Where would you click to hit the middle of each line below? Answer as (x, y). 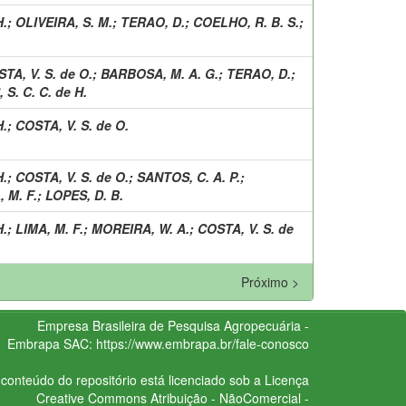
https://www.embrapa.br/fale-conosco (202, 343)
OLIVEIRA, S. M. (64, 21)
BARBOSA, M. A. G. (159, 73)
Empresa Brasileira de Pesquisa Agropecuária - (173, 325)
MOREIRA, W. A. (140, 228)
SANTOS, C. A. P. (188, 176)
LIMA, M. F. (49, 228)
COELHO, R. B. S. (246, 21)
